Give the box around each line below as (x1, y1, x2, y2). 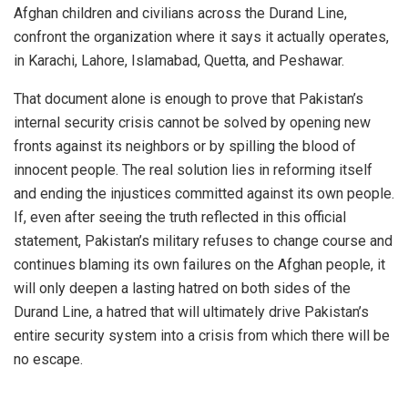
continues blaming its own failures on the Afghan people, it (14, 256, 385, 274)
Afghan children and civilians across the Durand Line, (14, 5, 347, 23)
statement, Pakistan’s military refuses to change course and (14, 232, 393, 250)
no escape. (14, 351, 83, 369)
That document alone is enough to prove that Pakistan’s (14, 90, 363, 108)
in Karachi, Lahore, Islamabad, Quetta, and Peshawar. (14, 52, 344, 70)
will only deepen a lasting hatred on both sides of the (14, 280, 351, 298)
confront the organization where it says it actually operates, (14, 28, 389, 46)
